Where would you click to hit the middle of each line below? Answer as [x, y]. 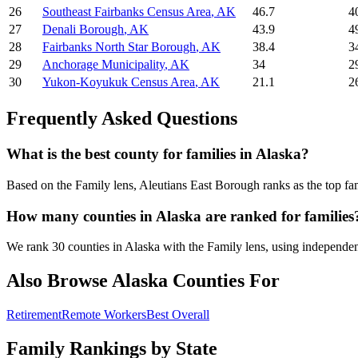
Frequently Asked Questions [122, 119]
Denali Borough [83, 30]
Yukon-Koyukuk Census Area [119, 82]
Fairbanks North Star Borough [119, 47]
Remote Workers [104, 315]
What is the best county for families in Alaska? [158, 154]
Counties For [224, 281]
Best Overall [178, 315]
